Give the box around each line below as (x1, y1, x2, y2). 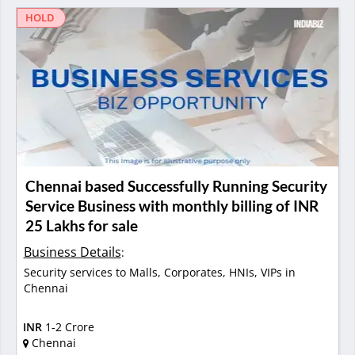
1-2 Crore (44, 319, 94, 334)
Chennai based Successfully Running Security (25, 176, 328, 195)
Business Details (23, 243, 121, 261)
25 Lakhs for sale (25, 216, 139, 235)
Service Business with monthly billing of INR (25, 196, 319, 215)
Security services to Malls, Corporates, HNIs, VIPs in (23, 265, 296, 281)
